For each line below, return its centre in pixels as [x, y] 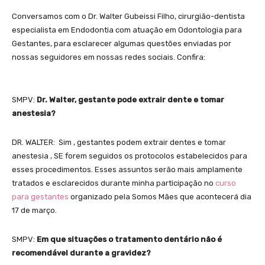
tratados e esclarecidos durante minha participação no [114, 183]
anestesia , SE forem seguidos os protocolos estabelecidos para [130, 156]
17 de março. [34, 210]
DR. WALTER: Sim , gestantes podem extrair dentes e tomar [119, 142]
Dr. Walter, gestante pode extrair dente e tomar [130, 99]
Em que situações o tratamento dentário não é [129, 239]
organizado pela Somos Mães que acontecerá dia [161, 196]
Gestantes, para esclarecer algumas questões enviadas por [122, 43]
